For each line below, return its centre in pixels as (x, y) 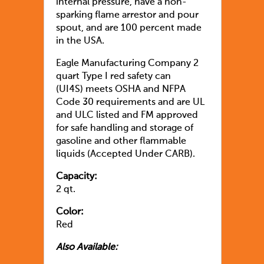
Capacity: (77, 176)
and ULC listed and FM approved (127, 115)
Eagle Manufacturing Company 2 (127, 63)
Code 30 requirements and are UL (130, 102)
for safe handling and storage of (125, 128)
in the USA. (81, 41)
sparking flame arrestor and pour (127, 15)
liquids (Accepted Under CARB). (126, 154)
